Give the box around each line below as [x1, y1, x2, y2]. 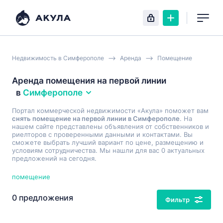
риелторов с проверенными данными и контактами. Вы [12, 130, 193, 138]
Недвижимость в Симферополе [12, 54, 104, 62]
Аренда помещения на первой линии [12, 76, 166, 86]
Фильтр [165, 196, 190, 204]
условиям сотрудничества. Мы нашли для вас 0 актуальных [12, 146, 205, 154]
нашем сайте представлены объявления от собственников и [12, 122, 209, 130]
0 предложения [12, 193, 73, 203]
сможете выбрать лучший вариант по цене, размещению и [12, 138, 204, 146]
